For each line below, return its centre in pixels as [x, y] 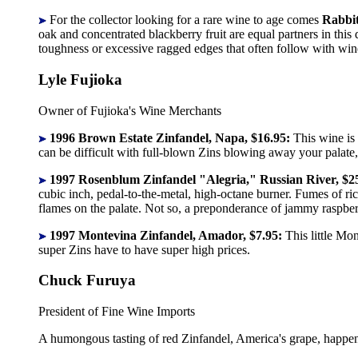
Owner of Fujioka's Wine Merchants [130, 110]
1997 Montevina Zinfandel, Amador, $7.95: [167, 235]
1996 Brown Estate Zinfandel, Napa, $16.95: [171, 137]
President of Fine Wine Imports [117, 312]
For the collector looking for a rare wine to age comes [184, 20]
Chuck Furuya [87, 280]
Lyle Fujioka [80, 80]
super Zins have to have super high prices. [144, 249]
